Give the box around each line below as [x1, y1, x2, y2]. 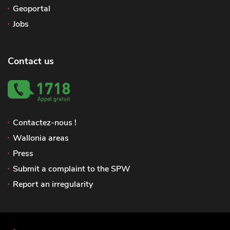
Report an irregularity [13, 179, 93, 190]
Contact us [8, 55, 54, 67]
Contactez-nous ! [13, 117, 76, 128]
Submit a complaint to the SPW [13, 163, 130, 175]
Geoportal [13, 3, 50, 14]
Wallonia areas [13, 132, 69, 144]
